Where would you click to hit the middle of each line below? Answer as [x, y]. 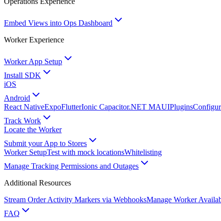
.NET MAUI [149, 107]
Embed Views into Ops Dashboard [58, 23]
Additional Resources [37, 183]
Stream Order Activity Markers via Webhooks [75, 200]
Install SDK [22, 75]
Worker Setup [25, 152]
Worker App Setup [33, 61]
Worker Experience [34, 40]
